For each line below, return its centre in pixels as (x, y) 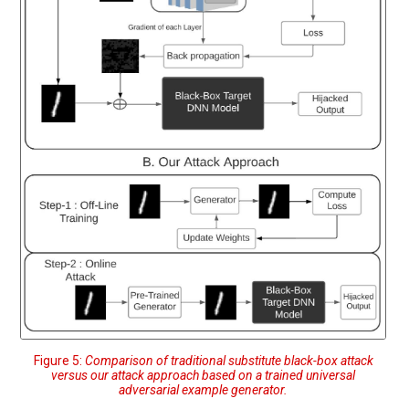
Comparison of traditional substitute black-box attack (229, 361)
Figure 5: (59, 361)
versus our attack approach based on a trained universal (203, 376)
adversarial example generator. (203, 390)
